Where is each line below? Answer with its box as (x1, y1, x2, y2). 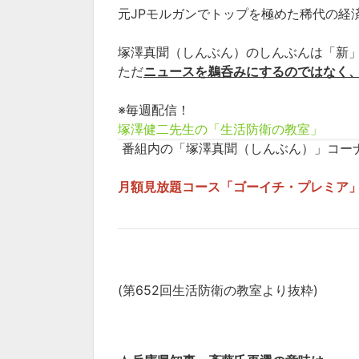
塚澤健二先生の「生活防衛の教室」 (118, 121, 323, 138)
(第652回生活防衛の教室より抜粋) (118, 282, 318, 299)
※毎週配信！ (118, 102, 194, 119)
